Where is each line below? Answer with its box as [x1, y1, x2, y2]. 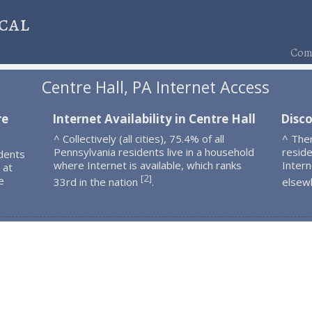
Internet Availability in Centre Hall [52, 110, 256, 127]
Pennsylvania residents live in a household [53, 144, 254, 159]
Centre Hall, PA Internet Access [42, 76, 270, 99]
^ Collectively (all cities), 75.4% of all [53, 131, 224, 146]
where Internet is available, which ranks [53, 157, 242, 172]
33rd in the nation [53, 174, 141, 189]
